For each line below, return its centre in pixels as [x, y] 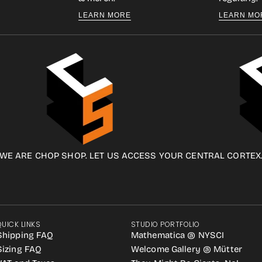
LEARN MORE [105, 15]
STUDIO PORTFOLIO [166, 224]
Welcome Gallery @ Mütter [187, 249]
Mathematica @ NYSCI [178, 235]
